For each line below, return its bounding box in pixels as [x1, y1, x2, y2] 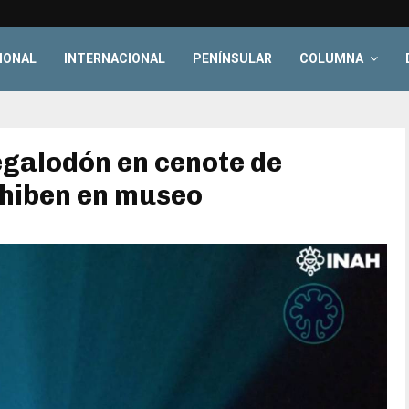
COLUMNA [299, 51, 364, 66]
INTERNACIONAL [64, 51, 166, 66]
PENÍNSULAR [193, 51, 273, 66]
